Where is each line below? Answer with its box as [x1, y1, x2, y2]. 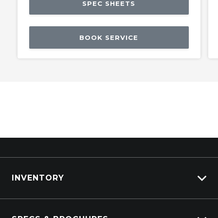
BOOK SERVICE [79, 34, 139, 42]
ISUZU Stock [19, 199, 55, 207]
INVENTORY [12, 173, 64, 182]
